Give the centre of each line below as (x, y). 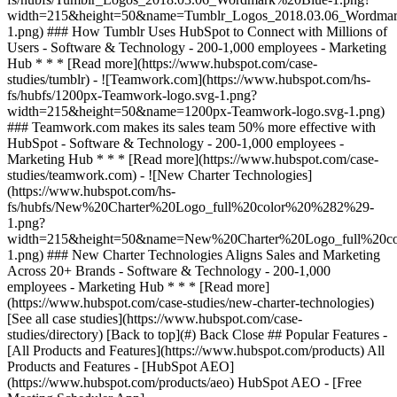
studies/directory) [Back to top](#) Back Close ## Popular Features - (197, 335)
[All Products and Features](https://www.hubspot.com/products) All (196, 350)
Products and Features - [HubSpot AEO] (121, 366)
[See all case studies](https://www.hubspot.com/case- (155, 319)
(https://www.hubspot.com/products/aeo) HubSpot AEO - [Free (184, 382)
